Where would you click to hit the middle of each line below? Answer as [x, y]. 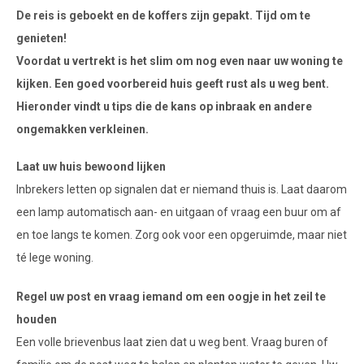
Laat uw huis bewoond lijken [91, 166]
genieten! [41, 38]
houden [37, 319]
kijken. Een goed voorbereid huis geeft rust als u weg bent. [173, 84]
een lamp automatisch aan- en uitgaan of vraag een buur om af [179, 212]
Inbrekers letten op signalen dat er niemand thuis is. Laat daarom [182, 189]
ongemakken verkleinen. [82, 129]
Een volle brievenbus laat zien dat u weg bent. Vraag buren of [172, 342]
